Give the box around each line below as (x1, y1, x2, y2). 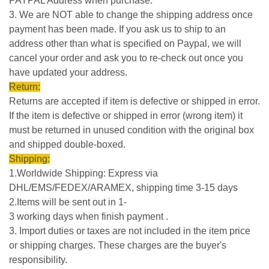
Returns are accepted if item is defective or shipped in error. (9, 96, 260, 107)
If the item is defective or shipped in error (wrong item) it (9, 110, 243, 121)
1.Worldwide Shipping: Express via (9, 168, 158, 179)
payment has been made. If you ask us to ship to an (9, 24, 226, 35)
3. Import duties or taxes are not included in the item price (9, 226, 250, 237)
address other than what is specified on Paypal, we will (9, 38, 241, 49)
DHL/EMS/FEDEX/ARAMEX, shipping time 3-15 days (9, 183, 240, 193)
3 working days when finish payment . (9, 211, 168, 222)
